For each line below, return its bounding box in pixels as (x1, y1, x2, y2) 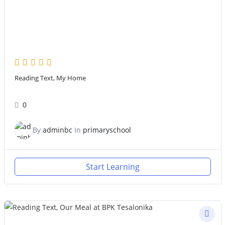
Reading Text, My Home (14, 73, 86, 82)
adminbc (42, 125, 72, 135)
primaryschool (82, 125, 131, 135)
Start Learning (85, 161, 140, 172)
